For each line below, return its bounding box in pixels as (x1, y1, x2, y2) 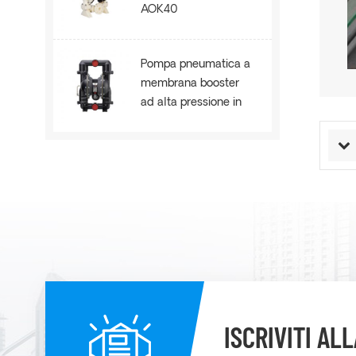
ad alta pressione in (141, 96, 242, 109)
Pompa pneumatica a (141, 58, 251, 71)
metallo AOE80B (141, 115, 227, 128)
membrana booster (141, 77, 240, 90)
